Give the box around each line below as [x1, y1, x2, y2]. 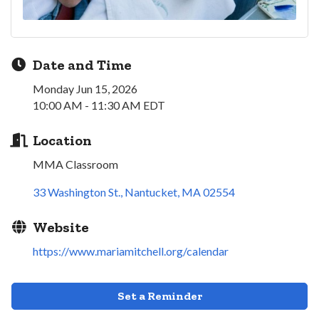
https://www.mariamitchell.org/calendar [33, 244, 229, 258]
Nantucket [125, 185, 177, 199]
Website [33, 219, 89, 236]
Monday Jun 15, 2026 [33, 82, 137, 96]
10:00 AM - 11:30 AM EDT [33, 98, 165, 113]
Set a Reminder [117, 289, 202, 303]
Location [33, 132, 92, 150]
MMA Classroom [33, 157, 118, 172]
